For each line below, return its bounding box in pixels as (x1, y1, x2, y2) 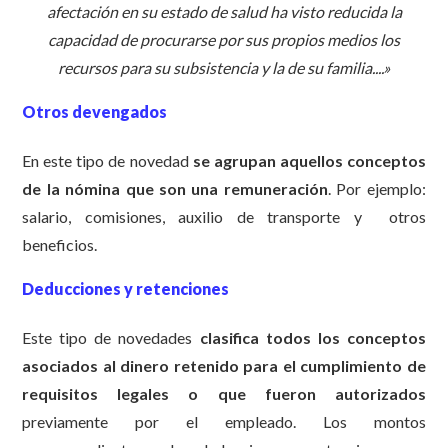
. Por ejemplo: (327, 178, 426, 198)
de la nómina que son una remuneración (22, 178, 328, 198)
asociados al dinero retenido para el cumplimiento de (22, 356, 426, 376)
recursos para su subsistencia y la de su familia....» (58, 57, 390, 77)
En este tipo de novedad (22, 150, 193, 170)
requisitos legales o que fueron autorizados (22, 384, 426, 404)
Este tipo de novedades (22, 328, 200, 348)
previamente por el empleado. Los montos (22, 412, 426, 432)
